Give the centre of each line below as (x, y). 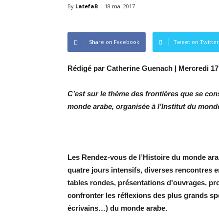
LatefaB (87, 6)
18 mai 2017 (120, 6)
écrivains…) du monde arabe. (117, 208)
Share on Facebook (114, 42)
